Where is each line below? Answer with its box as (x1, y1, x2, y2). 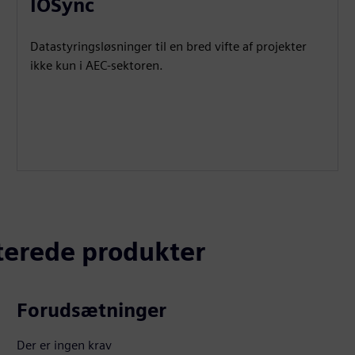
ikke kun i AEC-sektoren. (30, 58, 164, 73)
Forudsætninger (17, 299, 167, 322)
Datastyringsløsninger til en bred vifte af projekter (30, 39, 307, 54)
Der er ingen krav (17, 338, 113, 353)
